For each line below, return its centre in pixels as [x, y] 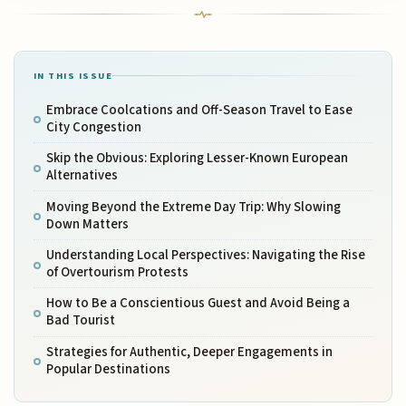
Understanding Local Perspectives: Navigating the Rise [205, 256]
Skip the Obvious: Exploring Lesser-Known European [197, 159]
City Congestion [93, 127]
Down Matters [87, 224]
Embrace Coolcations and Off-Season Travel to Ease [199, 110]
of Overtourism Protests [117, 273]
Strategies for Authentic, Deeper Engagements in [189, 352]
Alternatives [82, 176]
